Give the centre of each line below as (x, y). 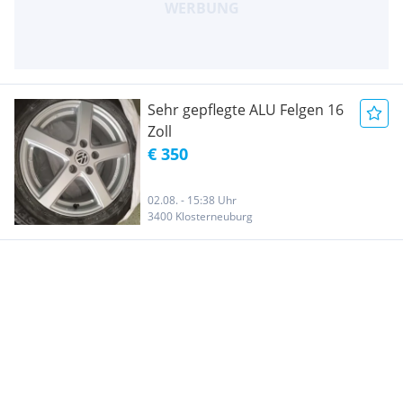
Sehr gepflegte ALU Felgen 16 (246, 109)
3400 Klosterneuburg (200, 216)
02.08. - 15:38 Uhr (192, 200)
